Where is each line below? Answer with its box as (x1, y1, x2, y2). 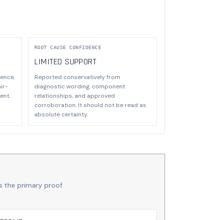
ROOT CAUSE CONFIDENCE (34, 44, 101, 50)
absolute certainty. (34, 110, 88, 118)
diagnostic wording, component (34, 82, 125, 90)
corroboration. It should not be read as (34, 101, 146, 109)
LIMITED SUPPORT (34, 55, 97, 67)
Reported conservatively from (34, 73, 120, 81)
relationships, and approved (34, 91, 115, 100)
